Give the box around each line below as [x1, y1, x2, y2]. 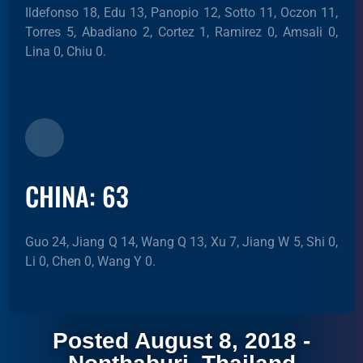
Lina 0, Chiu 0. [25, 44, 106, 59]
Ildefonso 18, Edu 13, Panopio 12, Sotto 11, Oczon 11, [25, 5, 338, 20]
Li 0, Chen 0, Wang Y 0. [25, 254, 156, 269]
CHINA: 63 [25, 177, 129, 215]
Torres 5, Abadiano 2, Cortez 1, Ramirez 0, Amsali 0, [25, 24, 338, 40]
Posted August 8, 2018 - [53, 328, 310, 353]
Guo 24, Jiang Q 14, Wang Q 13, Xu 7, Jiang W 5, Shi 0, [25, 234, 338, 250]
